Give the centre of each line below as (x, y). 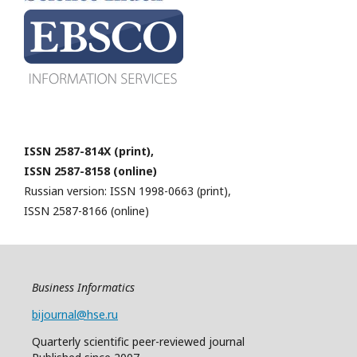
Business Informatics (83, 287)
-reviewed (182, 341)
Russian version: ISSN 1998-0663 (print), (127, 191)
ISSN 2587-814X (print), (89, 151)
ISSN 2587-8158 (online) (90, 171)
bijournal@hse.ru (75, 314)
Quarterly (56, 341)
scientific (106, 341)
